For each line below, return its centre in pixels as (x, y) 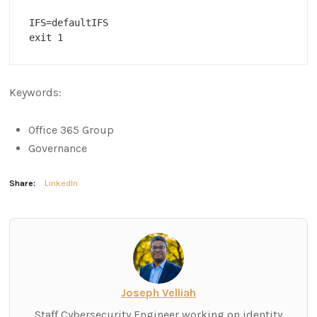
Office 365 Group (71, 130)
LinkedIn (62, 183)
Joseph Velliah (158, 292)
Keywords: (36, 93)
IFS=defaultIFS (69, 23)
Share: (23, 183)
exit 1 (46, 38)
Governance (58, 149)
